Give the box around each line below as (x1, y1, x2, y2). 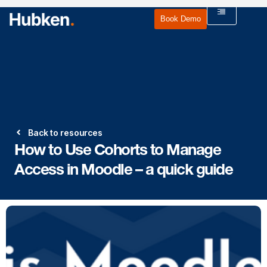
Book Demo (160, 14, 201, 24)
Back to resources (27, 127, 103, 138)
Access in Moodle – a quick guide (14, 159, 232, 179)
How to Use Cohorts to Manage (14, 139, 221, 159)
